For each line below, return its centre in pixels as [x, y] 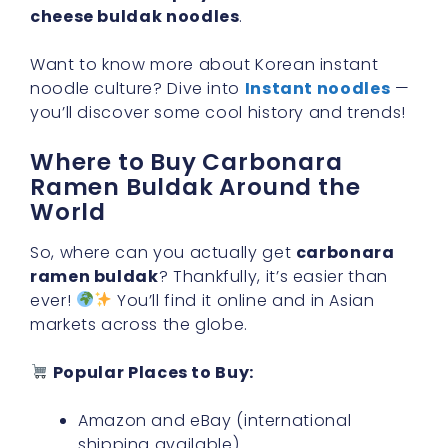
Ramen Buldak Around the [195, 186]
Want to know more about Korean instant [204, 64]
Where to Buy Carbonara [186, 161]
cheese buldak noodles [135, 16]
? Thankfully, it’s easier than [273, 276]
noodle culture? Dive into [137, 88]
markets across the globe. [139, 324]
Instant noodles [317, 88]
